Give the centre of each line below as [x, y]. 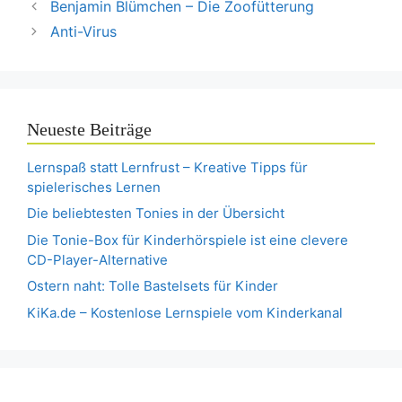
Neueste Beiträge [89, 129]
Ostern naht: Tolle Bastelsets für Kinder [153, 286]
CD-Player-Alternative [97, 259]
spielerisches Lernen [94, 187]
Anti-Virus [83, 31]
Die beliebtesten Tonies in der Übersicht [156, 214]
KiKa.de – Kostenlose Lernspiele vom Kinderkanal [185, 312]
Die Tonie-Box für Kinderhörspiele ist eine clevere [188, 240]
